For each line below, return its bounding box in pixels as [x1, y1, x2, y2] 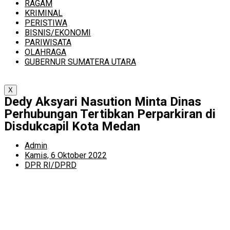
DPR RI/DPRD [25, 160, 76, 170]
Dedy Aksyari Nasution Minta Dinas [4, 94, 201, 109]
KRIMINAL [25, 8, 63, 18]
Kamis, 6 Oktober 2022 [25, 150, 107, 160]
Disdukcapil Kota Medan [4, 119, 140, 133]
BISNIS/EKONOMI [25, 28, 91, 37]
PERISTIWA [25, 18, 67, 28]
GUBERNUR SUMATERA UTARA [25, 57, 136, 67]
